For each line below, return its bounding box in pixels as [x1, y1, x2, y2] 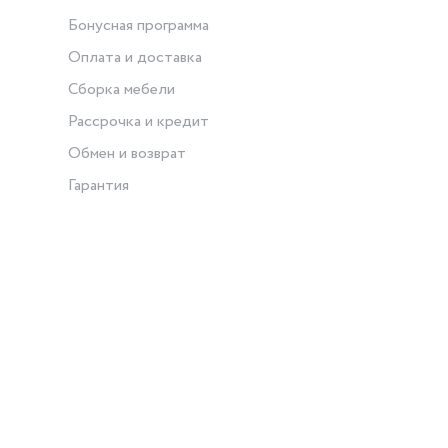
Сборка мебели [67, 78, 175, 102]
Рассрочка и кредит [67, 110, 209, 134]
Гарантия [67, 174, 129, 198]
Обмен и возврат [67, 142, 186, 166]
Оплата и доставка [67, 46, 202, 70]
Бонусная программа [67, 14, 209, 38]
